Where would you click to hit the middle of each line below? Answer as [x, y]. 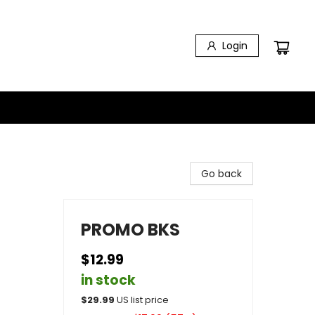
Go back [221, 174]
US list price [143, 300]
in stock [108, 280]
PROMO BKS [130, 230]
